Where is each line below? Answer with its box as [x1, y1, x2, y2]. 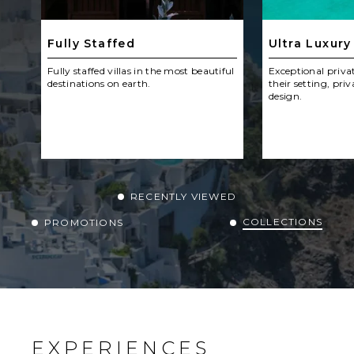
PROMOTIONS [44, 216, 123, 228]
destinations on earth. [47, 77, 151, 89]
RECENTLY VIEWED [130, 190, 236, 202]
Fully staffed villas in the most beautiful [47, 64, 235, 77]
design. [269, 89, 303, 102]
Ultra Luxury [269, 36, 352, 51]
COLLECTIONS [242, 215, 322, 228]
